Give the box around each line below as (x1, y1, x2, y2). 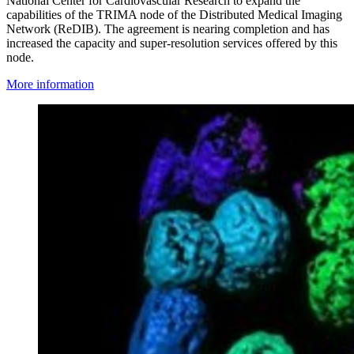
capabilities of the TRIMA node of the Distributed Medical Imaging (6, 7, 342, 21)
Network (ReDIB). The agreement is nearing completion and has (6, 21, 330, 36)
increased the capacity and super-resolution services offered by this (6, 36, 337, 50)
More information (6, 77, 94, 91)
